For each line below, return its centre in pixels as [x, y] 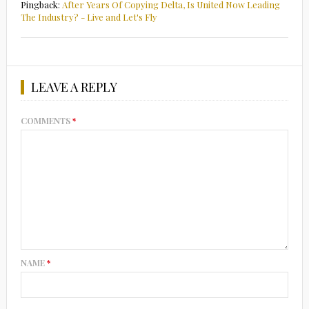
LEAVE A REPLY [74, 87]
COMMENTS [46, 121]
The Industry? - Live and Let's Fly [89, 17]
